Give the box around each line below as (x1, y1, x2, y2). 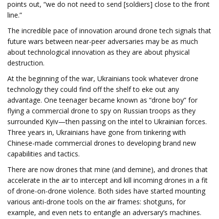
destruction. (7, 58, 44, 67)
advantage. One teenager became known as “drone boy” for (7, 95, 197, 105)
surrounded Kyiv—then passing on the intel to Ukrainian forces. (7, 117, 207, 126)
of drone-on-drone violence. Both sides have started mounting (7, 186, 205, 196)
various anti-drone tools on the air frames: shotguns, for (7, 197, 186, 206)
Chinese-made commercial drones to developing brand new (7, 138, 196, 148)
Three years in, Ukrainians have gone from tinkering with (7, 128, 186, 137)
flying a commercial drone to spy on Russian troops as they (7, 106, 196, 115)
